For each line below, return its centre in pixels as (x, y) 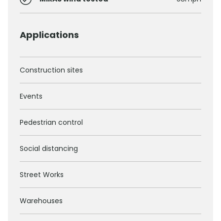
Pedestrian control (51, 123)
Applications (49, 35)
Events (31, 96)
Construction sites (51, 70)
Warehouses (41, 201)
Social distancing (49, 149)
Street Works (42, 175)
